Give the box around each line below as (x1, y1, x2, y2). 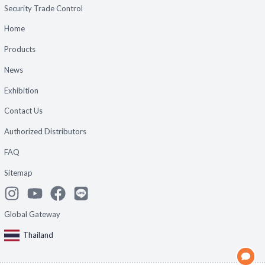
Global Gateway (4, 209, 60, 219)
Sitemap (4, 167, 33, 177)
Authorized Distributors (4, 127, 86, 137)
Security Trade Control (4, 3, 83, 13)
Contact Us (4, 106, 43, 116)
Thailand (23, 230, 53, 240)
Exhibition (4, 85, 38, 95)
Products (4, 44, 35, 54)
